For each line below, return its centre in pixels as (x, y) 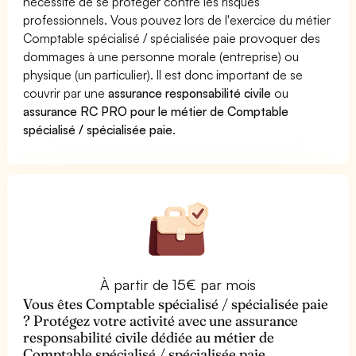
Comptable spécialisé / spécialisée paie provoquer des (172, 38)
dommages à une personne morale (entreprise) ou (161, 56)
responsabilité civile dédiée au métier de (149, 337)
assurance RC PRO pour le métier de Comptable (156, 111)
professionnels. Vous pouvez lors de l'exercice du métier (177, 19)
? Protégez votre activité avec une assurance (161, 320)
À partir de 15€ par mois (178, 284)
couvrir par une (66, 93)
